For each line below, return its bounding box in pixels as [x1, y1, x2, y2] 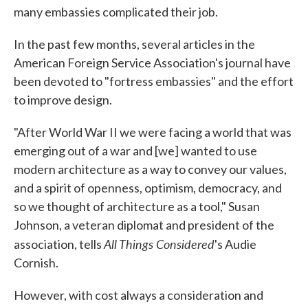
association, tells [14, 236, 104, 252]
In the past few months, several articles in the [14, 36, 255, 52]
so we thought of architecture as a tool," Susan [14, 199, 260, 214]
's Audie [214, 236, 256, 252]
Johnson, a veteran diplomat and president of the [14, 217, 274, 233]
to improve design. [14, 92, 112, 108]
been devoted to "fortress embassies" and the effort [14, 74, 294, 89]
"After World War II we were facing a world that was [14, 124, 291, 140]
